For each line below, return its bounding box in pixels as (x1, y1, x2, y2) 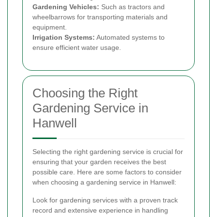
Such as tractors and (99, 2, 165, 11)
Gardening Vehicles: (32, 2, 99, 11)
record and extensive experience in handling (32, 206, 168, 214)
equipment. (32, 23, 67, 31)
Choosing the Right (32, 85, 138, 100)
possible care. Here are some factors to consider (32, 168, 182, 176)
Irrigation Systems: (32, 33, 95, 41)
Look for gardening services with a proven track (32, 196, 178, 204)
